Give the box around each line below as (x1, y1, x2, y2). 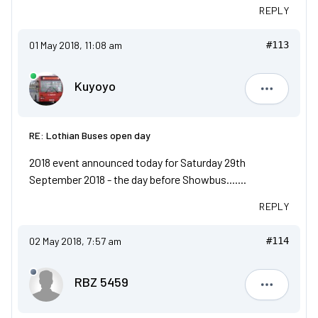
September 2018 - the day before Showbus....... (29, 172, 246, 187)
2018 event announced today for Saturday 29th (29, 155, 246, 170)
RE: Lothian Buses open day (29, 129, 150, 142)
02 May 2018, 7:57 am (29, 235, 121, 248)
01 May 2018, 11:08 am (29, 39, 122, 52)
